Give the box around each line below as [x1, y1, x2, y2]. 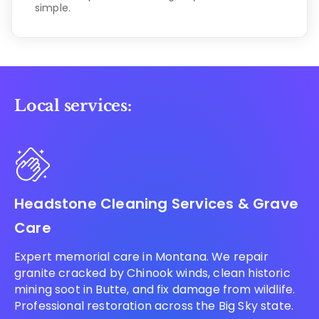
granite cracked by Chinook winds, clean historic [14, 264, 291, 281]
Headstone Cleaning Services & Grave [14, 193, 299, 214]
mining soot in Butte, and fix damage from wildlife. [14, 281, 296, 298]
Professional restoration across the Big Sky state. [14, 297, 294, 314]
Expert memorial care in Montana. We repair [14, 248, 268, 265]
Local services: [14, 95, 132, 115]
